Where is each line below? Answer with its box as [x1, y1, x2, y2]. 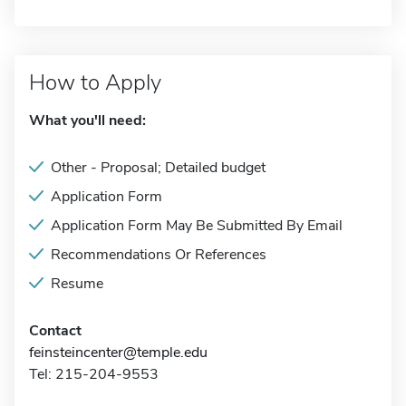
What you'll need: [29, 111, 146, 130]
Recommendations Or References [51, 245, 266, 265]
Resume [51, 274, 103, 294]
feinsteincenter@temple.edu [29, 343, 208, 362]
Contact [29, 321, 82, 341]
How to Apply [29, 68, 161, 97]
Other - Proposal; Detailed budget [51, 158, 266, 178]
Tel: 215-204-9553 [29, 364, 159, 384]
